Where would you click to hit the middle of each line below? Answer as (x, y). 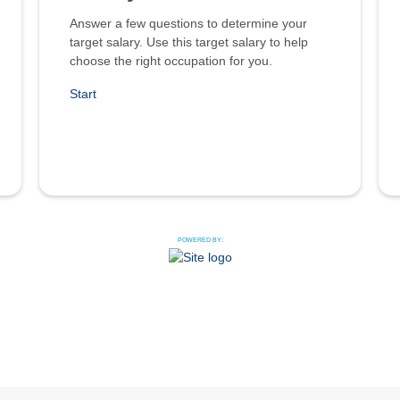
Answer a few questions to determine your (188, 23)
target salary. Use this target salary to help (189, 42)
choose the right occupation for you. (171, 60)
